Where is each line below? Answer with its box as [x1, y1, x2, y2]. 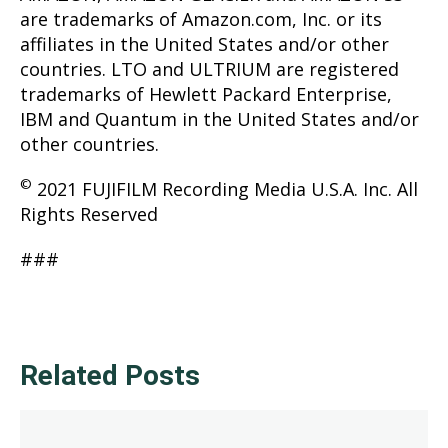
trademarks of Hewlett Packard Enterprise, [20, 81, 392, 106]
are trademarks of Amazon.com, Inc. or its [20, 6, 382, 31]
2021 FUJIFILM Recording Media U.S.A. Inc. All [32, 176, 418, 201]
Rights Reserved [20, 201, 158, 226]
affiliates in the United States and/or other [20, 31, 389, 56]
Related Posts [20, 358, 200, 392]
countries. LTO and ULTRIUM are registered [20, 56, 399, 81]
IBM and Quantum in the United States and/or [20, 106, 419, 131]
